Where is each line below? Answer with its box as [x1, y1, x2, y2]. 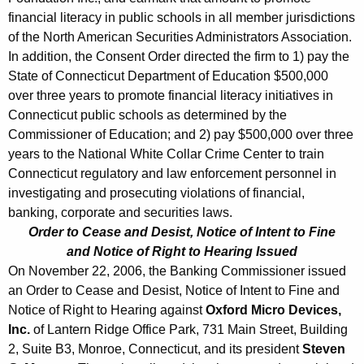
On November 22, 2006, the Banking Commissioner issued [8, 264, 346, 279]
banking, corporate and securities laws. [8, 206, 232, 220]
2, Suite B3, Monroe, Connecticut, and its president [8, 342, 302, 357]
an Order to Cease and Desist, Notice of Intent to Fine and [8, 284, 340, 298]
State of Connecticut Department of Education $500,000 [8, 69, 328, 84]
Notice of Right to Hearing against [8, 303, 206, 318]
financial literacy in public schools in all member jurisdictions [8, 11, 355, 25]
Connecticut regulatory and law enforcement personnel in [8, 167, 336, 181]
